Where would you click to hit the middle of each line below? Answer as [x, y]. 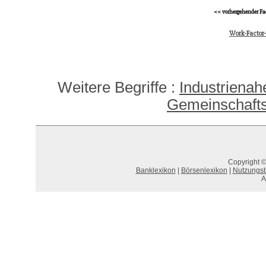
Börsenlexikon [204, 170]
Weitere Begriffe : [118, 87]
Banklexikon [156, 170]
